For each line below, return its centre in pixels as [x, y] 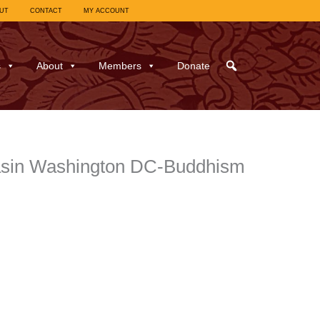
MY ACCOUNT [106, 11]
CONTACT [46, 11]
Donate [193, 66]
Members [120, 66]
